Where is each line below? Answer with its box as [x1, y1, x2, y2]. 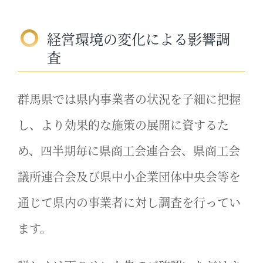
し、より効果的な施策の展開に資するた [17, 116, 229, 133]
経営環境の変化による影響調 [46, 28, 230, 49]
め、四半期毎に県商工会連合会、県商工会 [17, 142, 240, 159]
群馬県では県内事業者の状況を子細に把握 [17, 90, 241, 107]
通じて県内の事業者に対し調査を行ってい [17, 194, 241, 211]
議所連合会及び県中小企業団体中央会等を [17, 168, 241, 185]
